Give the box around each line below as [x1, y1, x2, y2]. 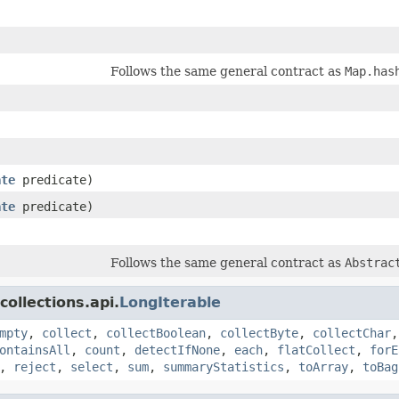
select [70, 360, 113, 374]
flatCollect [277, 343, 355, 357]
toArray [298, 360, 348, 374]
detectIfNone [134, 343, 220, 357]
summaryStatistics [163, 360, 284, 374]
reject [13, 360, 56, 374]
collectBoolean [106, 326, 206, 340]
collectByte [220, 326, 298, 340]
